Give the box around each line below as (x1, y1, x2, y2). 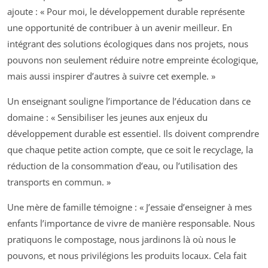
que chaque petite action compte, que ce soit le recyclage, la (7, 143, 253, 156)
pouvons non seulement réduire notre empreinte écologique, (7, 53, 258, 66)
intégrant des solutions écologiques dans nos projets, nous (7, 37, 248, 50)
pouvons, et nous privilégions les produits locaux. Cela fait (7, 249, 246, 261)
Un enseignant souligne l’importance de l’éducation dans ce (7, 95, 251, 107)
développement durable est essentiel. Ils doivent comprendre (7, 127, 259, 139)
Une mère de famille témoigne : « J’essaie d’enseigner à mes (7, 200, 252, 213)
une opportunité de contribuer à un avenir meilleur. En (7, 21, 232, 33)
